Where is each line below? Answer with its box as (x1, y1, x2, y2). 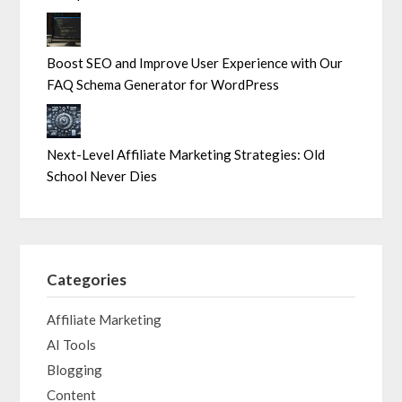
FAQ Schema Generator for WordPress (47, 76, 280, 93)
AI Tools (47, 336, 97, 354)
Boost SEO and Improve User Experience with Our (47, 55, 344, 72)
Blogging (47, 362, 103, 379)
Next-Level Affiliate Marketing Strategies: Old (47, 146, 326, 163)
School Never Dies (47, 168, 158, 185)
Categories (47, 270, 127, 290)
